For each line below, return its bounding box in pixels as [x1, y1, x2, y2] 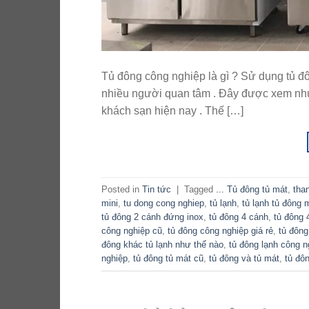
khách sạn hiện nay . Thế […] [101, 105, 243, 117]
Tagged [184, 183, 216, 195]
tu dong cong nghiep [123, 197, 204, 208]
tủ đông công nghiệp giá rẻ [168, 225, 273, 236]
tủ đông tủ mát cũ [133, 252, 203, 263]
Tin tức [142, 183, 171, 195]
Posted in [101, 183, 142, 195]
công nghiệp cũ [101, 225, 162, 236]
